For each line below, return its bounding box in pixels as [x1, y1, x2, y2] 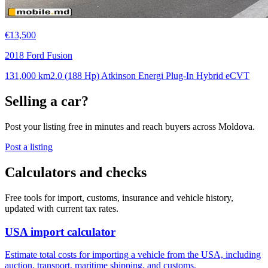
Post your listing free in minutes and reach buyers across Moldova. [5, 121, 255, 132]
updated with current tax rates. [5, 203, 118, 214]
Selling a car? [5, 93, 89, 109]
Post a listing [5, 142, 53, 153]
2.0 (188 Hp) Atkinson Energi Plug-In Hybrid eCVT [50, 71, 249, 81]
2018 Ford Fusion [5, 50, 72, 61]
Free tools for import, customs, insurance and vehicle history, [5, 193, 233, 203]
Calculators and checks [5, 165, 147, 181]
